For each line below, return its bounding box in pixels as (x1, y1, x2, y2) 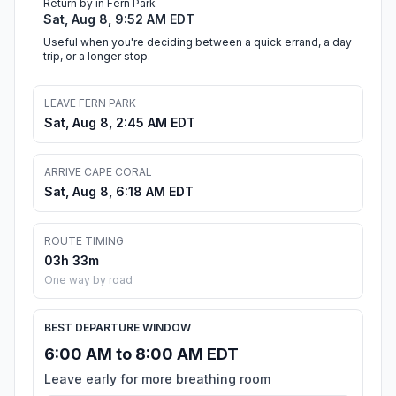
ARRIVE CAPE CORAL (44, 165, 152, 179)
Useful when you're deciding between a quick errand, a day (43, 35, 352, 49)
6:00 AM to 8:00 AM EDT (44, 345, 239, 364)
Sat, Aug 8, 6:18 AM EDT (44, 184, 194, 200)
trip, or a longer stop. (43, 49, 150, 64)
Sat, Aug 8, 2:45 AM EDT (44, 115, 195, 131)
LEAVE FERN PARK (44, 96, 136, 110)
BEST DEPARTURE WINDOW (44, 321, 191, 335)
